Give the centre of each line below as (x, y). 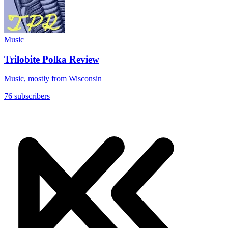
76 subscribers (27, 96)
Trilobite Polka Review (52, 59)
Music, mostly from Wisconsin (53, 79)
